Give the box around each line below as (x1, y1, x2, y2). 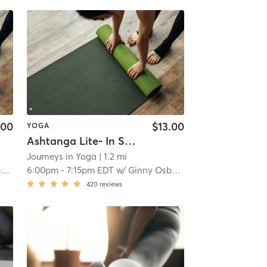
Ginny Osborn (128, 164, 172, 176)
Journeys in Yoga (26, 151, 97, 163)
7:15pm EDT (66, 164, 114, 176)
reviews (99, 180, 122, 189)
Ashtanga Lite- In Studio (124, 134, 135, 148)
